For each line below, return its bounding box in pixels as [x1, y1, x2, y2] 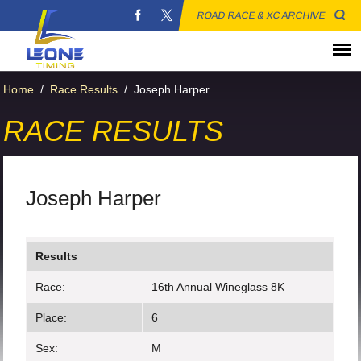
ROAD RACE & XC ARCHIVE [196, 10, 327, 21]
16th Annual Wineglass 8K [151, 280, 285, 293]
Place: [35, 311, 68, 324]
